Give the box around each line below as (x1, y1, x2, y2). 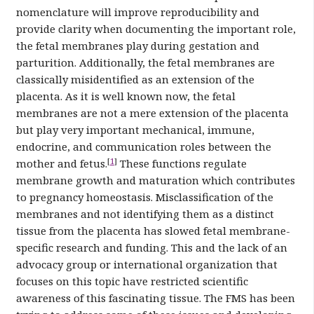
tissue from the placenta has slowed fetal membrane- (15, 224, 290, 238)
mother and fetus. (15, 156, 107, 171)
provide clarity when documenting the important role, (15, 22, 296, 36)
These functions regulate (116, 156, 247, 171)
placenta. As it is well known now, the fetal (15, 89, 235, 104)
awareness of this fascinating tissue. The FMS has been (15, 291, 295, 306)
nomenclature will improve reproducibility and (15, 5, 259, 20)
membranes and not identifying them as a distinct (15, 207, 274, 221)
